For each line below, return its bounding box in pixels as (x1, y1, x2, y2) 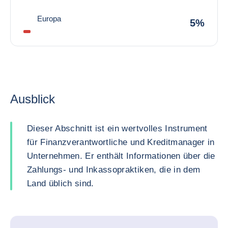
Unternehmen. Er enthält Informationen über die (27, 151, 215, 161)
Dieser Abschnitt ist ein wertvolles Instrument (27, 124, 208, 133)
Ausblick (10, 92, 55, 106)
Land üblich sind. (27, 179, 94, 188)
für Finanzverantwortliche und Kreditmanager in (27, 137, 215, 147)
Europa (37, 14, 61, 23)
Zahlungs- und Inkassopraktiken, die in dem (27, 165, 201, 175)
